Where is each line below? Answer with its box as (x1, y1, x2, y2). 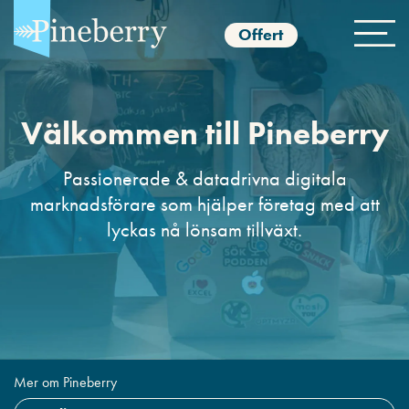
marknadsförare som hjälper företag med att (29, 191, 380, 217)
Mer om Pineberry (14, 372, 117, 392)
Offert (238, 24, 284, 46)
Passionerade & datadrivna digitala (62, 165, 347, 192)
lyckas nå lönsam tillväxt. (107, 216, 302, 243)
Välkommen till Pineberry (20, 113, 389, 154)
